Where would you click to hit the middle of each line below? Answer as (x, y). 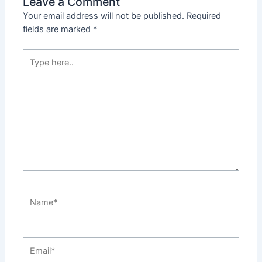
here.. (34, 68)
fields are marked (58, 29)
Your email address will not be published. (104, 15)
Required (204, 15)
